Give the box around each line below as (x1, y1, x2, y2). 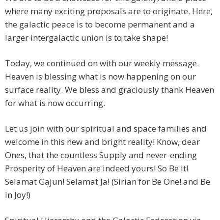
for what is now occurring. (5, 97, 105, 109)
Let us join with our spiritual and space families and (5, 123, 207, 135)
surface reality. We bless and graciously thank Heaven (5, 84, 214, 96)
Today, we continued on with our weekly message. (5, 57, 199, 69)
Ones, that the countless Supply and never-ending (5, 149, 197, 161)
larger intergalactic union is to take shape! (5, 32, 168, 44)
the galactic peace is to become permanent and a (5, 19, 195, 30)
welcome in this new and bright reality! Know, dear (5, 136, 200, 148)
